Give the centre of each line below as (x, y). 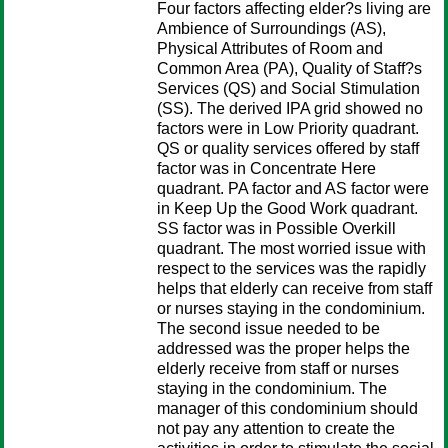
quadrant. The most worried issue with (291, 248)
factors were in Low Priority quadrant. (288, 128)
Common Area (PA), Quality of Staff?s (289, 68)
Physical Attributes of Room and (270, 48)
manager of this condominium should (287, 408)
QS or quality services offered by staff (288, 148)
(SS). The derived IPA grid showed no (290, 108)
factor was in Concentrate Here (266, 168)
